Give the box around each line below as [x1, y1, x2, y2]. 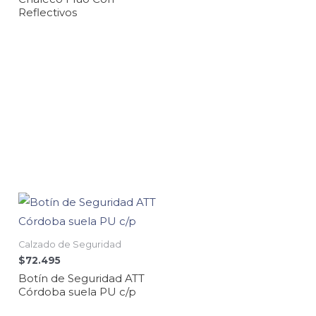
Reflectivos [18, 5, 77, 19]
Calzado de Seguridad [18, 238, 121, 250]
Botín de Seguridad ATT [18, 271, 145, 285]
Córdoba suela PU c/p [18, 284, 136, 298]
